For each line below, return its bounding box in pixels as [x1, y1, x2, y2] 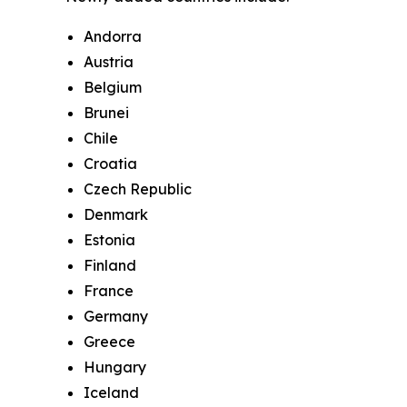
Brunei [84, 104, 129, 122]
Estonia [84, 231, 135, 249]
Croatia [84, 154, 137, 173]
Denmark [84, 205, 148, 223]
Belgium [84, 78, 142, 96]
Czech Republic [84, 180, 192, 198]
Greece [84, 333, 135, 351]
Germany [84, 307, 148, 325]
